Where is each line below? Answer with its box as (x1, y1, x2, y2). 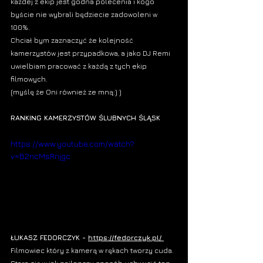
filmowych (11, 75, 46, 84)
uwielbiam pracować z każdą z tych (11, 62, 132, 71)
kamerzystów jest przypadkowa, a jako (11, 49, 143, 58)
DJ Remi (143, 49, 172, 58)
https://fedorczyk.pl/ (88, 233, 161, 242)
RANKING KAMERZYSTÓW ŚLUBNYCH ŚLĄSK (11, 113, 160, 123)
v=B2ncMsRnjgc (11, 151, 70, 161)
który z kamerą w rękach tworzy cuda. (45, 246, 176, 255)
